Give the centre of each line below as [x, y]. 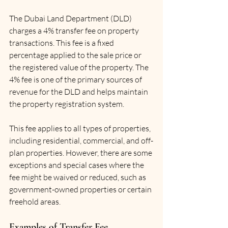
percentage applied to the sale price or [76, 55]
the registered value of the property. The [80, 67]
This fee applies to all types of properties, [81, 128]
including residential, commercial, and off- [81, 140]
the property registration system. [67, 104]
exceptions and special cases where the [77, 165]
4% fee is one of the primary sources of [76, 79]
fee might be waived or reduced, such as [78, 177]
